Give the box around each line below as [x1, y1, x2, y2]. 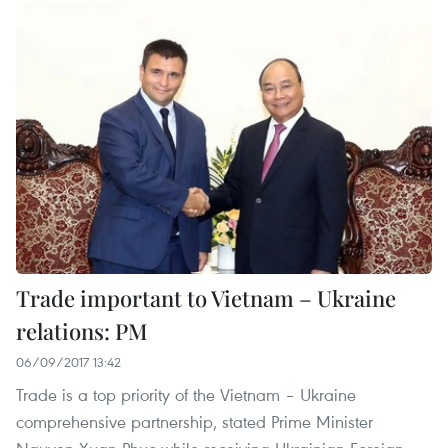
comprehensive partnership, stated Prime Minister [16, 409, 373, 433]
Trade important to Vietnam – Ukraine [16, 282, 396, 313]
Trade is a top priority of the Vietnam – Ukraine [16, 382, 356, 406]
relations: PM [16, 315, 148, 346]
